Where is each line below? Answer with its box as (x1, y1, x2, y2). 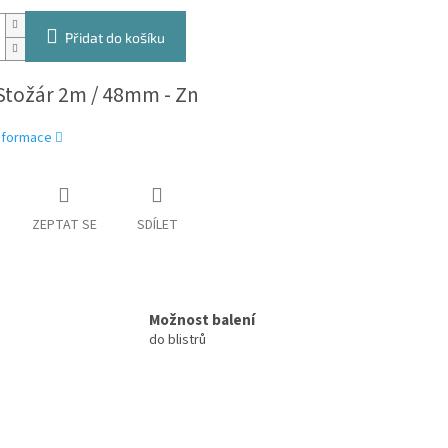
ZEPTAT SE (31, 215, 97, 236)
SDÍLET (136, 215, 178, 236)
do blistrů (149, 329, 206, 350)
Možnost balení (149, 308, 255, 331)
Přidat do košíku (64, 29, 165, 47)
